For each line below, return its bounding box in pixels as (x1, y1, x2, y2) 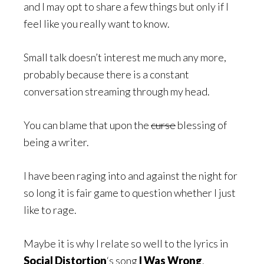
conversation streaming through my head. (24, 85, 210, 98)
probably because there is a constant (24, 68, 189, 81)
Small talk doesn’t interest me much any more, (24, 51, 226, 64)
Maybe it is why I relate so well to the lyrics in (24, 237, 228, 250)
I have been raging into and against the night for (24, 169, 237, 183)
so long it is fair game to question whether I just (24, 186, 236, 200)
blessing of (176, 118, 227, 132)
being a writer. (24, 136, 89, 149)
